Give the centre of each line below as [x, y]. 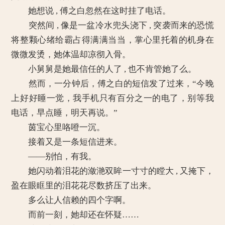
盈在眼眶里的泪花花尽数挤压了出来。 [84, 186]
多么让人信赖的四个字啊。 [71, 200]
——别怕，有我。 [54, 156]
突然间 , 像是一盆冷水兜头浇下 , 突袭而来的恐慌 [113, 25]
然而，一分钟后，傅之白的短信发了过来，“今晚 [113, 84]
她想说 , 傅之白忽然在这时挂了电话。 [91, 11]
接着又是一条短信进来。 [67, 142]
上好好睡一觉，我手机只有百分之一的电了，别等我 [113, 98]
